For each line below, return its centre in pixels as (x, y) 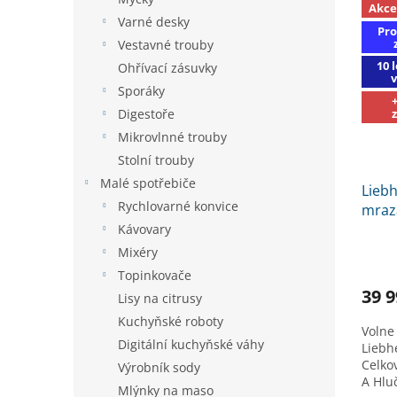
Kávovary (144, 229)
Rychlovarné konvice (178, 206)
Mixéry (138, 252)
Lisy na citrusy (160, 298)
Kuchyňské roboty (171, 321)
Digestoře (146, 113)
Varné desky (154, 21)
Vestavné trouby (166, 44)
